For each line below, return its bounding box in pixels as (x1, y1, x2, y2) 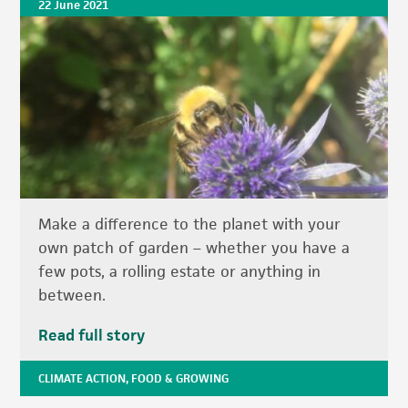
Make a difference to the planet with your (38, 214, 342, 235)
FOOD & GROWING (131, 371, 229, 387)
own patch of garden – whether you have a (38, 238, 351, 259)
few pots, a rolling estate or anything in (38, 261, 321, 282)
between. (38, 285, 107, 306)
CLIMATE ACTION (38, 371, 127, 387)
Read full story (38, 325, 146, 346)
